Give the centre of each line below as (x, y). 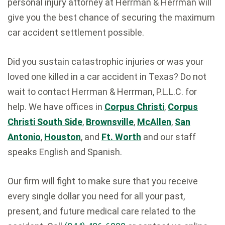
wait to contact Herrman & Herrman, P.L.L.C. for (102, 91)
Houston (63, 137)
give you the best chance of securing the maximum (111, 17)
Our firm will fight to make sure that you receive (103, 181)
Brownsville (110, 122)
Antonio (24, 137)
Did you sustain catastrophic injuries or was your (105, 61)
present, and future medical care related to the (102, 211)
